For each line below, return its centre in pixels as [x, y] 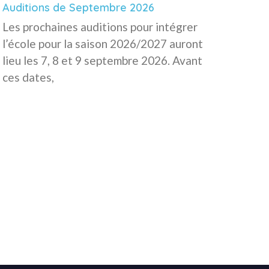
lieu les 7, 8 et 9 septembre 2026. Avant [103, 61]
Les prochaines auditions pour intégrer [100, 27]
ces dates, [29, 77]
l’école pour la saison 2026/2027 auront [103, 44]
